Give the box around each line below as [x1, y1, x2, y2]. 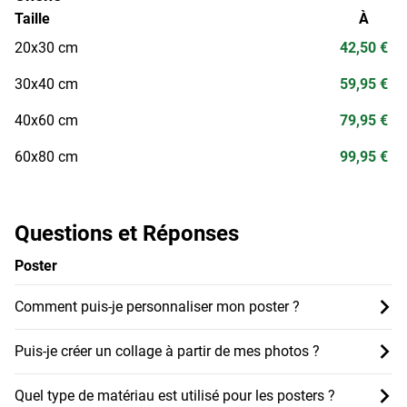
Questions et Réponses [15, 220, 239, 246]
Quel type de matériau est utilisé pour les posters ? [15, 386, 335, 404]
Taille [15, 9, 50, 27]
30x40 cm [15, 74, 78, 93]
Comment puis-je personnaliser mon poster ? [15, 297, 300, 315]
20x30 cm [15, 38, 78, 56]
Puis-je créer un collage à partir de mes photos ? [15, 342, 320, 360]
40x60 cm [15, 111, 78, 129]
